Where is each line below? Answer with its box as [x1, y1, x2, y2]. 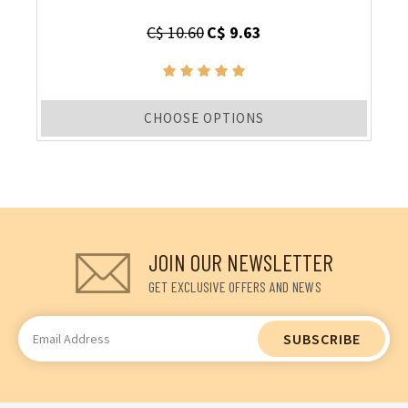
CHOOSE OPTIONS [144, 109, 264, 127]
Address [18, 340, 66, 359]
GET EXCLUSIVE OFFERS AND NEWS [148, 278, 321, 296]
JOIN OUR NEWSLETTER [148, 249, 333, 277]
